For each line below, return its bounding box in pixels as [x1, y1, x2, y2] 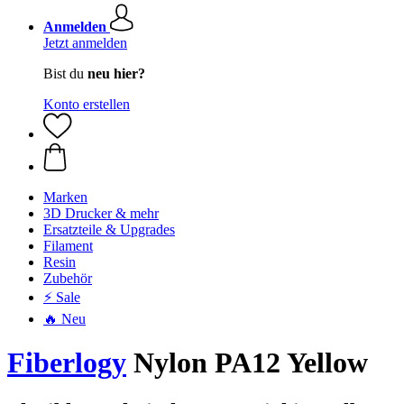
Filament [43, 238, 93, 253]
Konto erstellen [43, 96, 130, 112]
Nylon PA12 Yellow [126, 346, 368, 380]
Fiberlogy [7, 346, 126, 380]
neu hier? [87, 66, 145, 81]
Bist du [43, 66, 87, 81]
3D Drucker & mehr [43, 206, 159, 221]
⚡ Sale [43, 289, 80, 305]
